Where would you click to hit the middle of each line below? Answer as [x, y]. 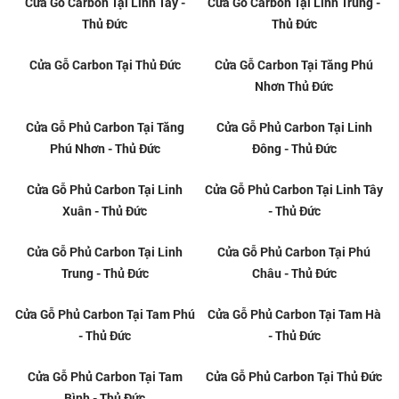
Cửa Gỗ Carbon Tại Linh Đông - [294, 291]
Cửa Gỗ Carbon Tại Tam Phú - [105, 53]
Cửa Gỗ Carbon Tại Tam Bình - [294, 53]
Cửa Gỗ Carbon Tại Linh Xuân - [105, 291]
